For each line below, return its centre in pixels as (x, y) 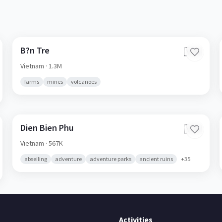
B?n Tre (35, 50)
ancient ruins (156, 159)
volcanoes (84, 82)
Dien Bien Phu (47, 128)
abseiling (36, 159)
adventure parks (111, 159)
